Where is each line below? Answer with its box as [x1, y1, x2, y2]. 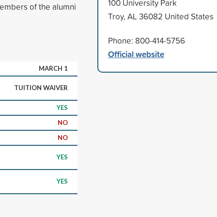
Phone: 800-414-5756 [108, 34, 185, 46]
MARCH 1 [39, 64, 68, 72]
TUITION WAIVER [14, 83, 68, 92]
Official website [108, 47, 164, 60]
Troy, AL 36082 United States [108, 10, 214, 22]
